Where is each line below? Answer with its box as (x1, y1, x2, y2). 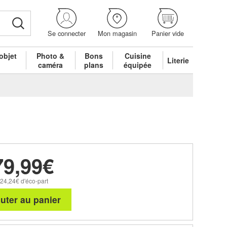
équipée (124, 59, 152, 70)
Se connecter (47, 28, 86, 39)
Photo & (36, 50, 65, 61)
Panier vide (152, 28, 184, 39)
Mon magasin (97, 28, 137, 39)
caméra (38, 59, 63, 70)
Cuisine (124, 50, 151, 61)
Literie (167, 55, 190, 65)
